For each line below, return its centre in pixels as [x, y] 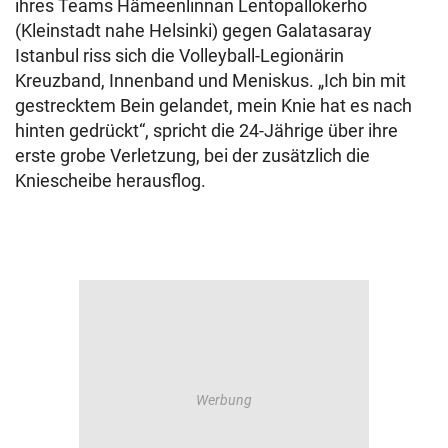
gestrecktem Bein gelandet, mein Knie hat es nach [213, 105]
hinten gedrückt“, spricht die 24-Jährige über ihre [206, 130]
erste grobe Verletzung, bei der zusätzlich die [192, 155]
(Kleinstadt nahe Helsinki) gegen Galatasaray [193, 30]
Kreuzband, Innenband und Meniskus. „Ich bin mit [210, 80]
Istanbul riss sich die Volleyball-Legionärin [179, 55]
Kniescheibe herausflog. [110, 180]
